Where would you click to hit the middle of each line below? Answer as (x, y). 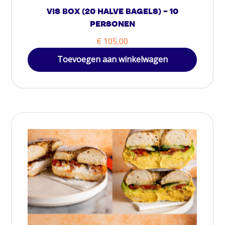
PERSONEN (112, 25)
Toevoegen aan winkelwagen (112, 60)
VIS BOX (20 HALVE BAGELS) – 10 (112, 12)
